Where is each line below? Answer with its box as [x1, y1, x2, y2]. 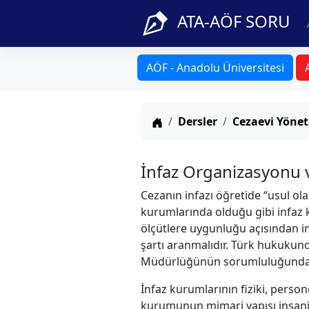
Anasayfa [162, 113, 210, 128]
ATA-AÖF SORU [177, 10, 290, 32]
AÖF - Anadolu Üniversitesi [146, 60, 284, 75]
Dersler [178, 114, 217, 129]
